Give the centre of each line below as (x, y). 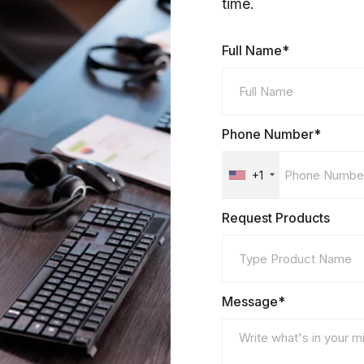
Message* (253, 301)
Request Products (276, 217)
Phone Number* (271, 134)
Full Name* (256, 50)
